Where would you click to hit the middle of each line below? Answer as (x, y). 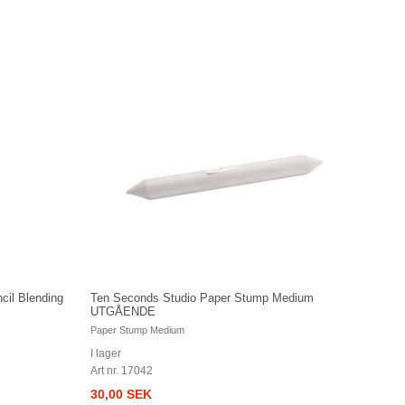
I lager (105, 353)
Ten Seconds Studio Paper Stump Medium (202, 297)
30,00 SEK (121, 394)
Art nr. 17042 (121, 370)
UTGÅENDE (122, 311)
